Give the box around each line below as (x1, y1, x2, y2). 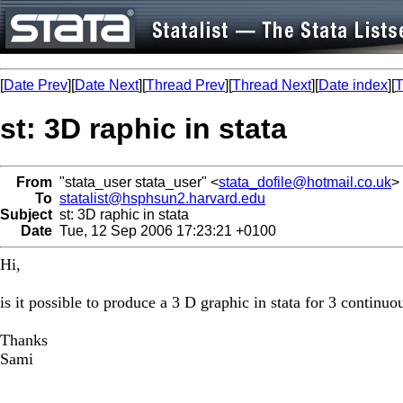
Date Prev (4, 77, 67, 93)
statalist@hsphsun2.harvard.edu (59, 190, 265, 206)
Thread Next (232, 77, 311, 93)
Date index (318, 77, 388, 93)
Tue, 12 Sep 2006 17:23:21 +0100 (52, 222, 276, 238)
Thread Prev (146, 77, 225, 93)
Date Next (75, 77, 139, 93)
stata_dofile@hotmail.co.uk (219, 174, 391, 190)
